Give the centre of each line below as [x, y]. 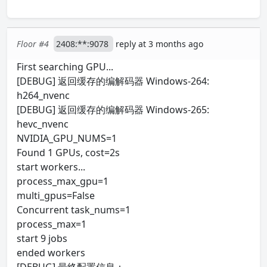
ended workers [51, 253]
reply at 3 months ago [159, 44]
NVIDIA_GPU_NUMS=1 [67, 138]
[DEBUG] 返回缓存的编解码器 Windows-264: [113, 81]
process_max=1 [52, 224]
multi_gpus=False [56, 195]
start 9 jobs [42, 238]
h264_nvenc [43, 95]
